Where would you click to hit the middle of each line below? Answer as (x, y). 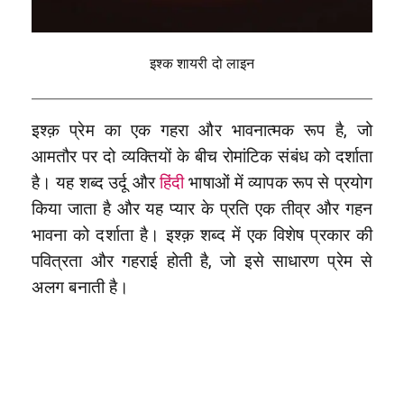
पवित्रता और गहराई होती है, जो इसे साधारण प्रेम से (202, 262)
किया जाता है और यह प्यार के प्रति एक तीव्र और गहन (202, 210)
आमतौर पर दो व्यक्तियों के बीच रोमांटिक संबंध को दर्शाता (202, 157)
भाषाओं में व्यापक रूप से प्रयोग (278, 184)
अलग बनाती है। (80, 288)
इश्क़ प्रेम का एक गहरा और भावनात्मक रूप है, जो (202, 131)
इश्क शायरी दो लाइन (202, 64)
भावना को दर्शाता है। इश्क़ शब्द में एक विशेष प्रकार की (202, 236)
